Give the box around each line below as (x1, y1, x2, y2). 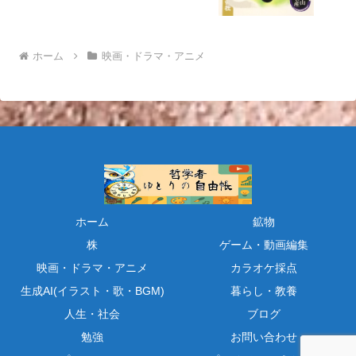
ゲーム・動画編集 (219, 238, 308, 251)
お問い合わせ (230, 330, 297, 343)
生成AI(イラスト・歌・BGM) (20, 284, 164, 297)
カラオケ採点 (230, 261, 297, 274)
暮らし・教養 (230, 284, 297, 297)
